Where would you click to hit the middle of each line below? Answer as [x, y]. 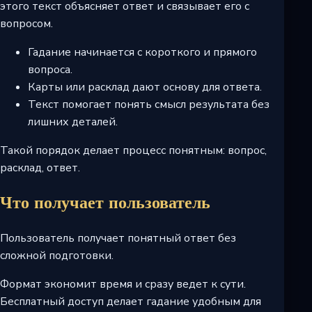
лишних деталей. [73, 122]
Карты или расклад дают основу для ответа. [145, 87]
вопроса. [50, 69]
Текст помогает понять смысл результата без [149, 104]
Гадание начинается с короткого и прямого [142, 52]
